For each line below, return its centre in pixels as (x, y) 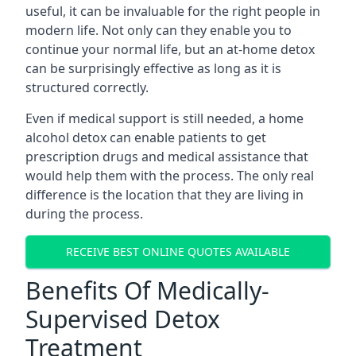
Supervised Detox (123, 319)
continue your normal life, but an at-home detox (170, 49)
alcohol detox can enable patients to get (146, 137)
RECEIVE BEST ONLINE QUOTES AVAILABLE (178, 252)
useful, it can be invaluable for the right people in (173, 11)
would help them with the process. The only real (170, 175)
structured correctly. (87, 87)
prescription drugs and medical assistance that (167, 156)
